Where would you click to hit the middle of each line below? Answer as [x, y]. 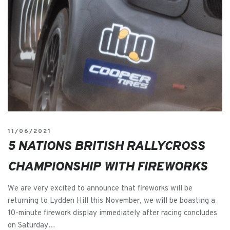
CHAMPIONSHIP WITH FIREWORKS [108, 167]
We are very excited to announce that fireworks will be [100, 188]
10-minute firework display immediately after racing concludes [112, 213]
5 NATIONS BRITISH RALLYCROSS [106, 147]
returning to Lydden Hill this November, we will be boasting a [111, 201]
